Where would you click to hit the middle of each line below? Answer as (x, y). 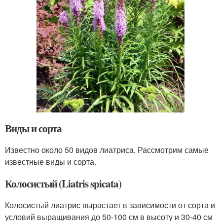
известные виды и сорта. (51, 161)
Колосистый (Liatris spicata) (63, 183)
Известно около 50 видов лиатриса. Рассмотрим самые (107, 149)
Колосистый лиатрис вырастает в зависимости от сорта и (110, 205)
